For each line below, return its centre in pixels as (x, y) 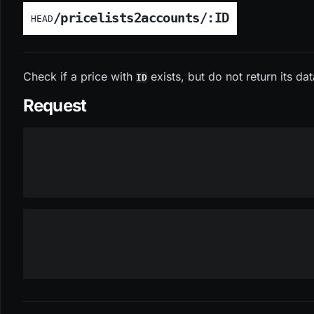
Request (55, 105)
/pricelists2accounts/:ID (141, 18)
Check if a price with (79, 76)
